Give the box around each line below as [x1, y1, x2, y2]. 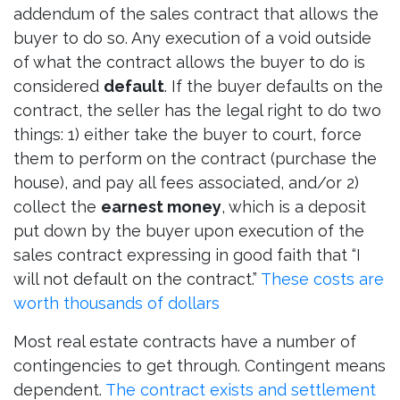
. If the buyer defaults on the [164, 77, 383, 96]
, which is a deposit [221, 197, 366, 217]
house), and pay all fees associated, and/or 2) [13, 173, 359, 193]
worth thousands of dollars [13, 294, 220, 313]
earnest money [101, 197, 221, 217]
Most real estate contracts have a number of [13, 332, 356, 352]
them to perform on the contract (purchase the [13, 149, 377, 169]
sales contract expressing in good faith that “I [13, 246, 361, 265]
